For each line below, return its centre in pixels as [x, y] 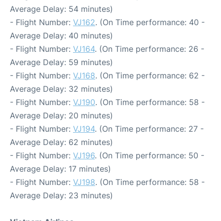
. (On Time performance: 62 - [150, 76]
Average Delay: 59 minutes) [61, 62]
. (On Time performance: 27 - [149, 129]
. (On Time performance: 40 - [150, 22]
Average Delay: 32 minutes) [61, 89]
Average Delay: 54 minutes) [61, 9]
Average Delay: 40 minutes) [61, 36]
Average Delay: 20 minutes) [61, 116]
